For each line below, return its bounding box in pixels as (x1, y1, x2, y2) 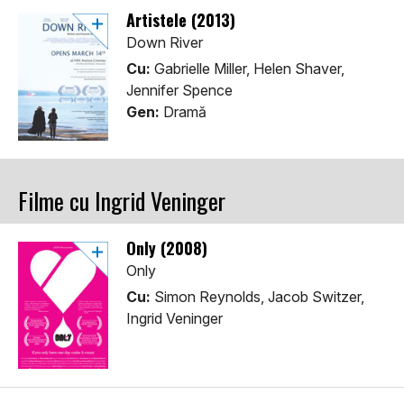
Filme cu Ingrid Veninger (18, 183, 225, 219)
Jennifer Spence (126, 81, 233, 100)
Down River (126, 33, 203, 52)
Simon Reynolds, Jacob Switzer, (151, 288, 364, 307)
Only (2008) (126, 236, 207, 261)
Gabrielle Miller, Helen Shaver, (151, 60, 344, 78)
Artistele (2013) (126, 8, 235, 32)
